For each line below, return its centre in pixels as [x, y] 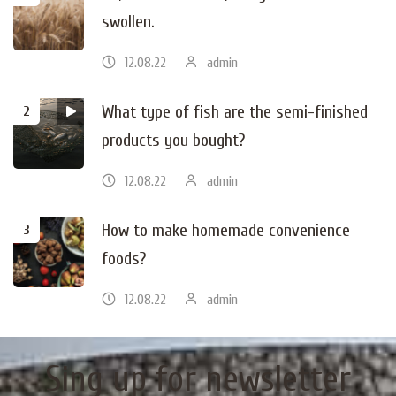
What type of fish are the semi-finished [235, 111]
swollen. [128, 21]
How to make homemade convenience [226, 230]
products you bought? [173, 140]
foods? [124, 258]
